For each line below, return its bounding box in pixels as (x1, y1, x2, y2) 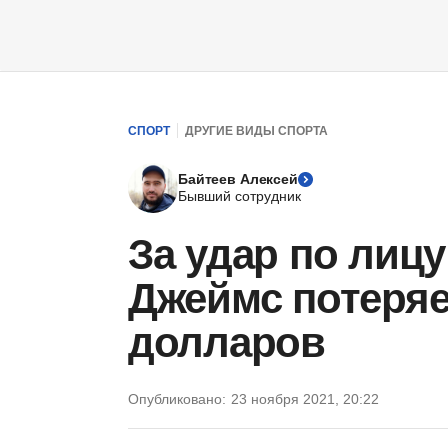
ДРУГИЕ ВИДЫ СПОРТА (185, 123, 328, 138)
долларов (128, 319, 325, 366)
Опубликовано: (128, 391, 226, 407)
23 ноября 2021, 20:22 (231, 391, 379, 407)
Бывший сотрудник (178, 188, 301, 204)
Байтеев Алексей (178, 171, 298, 187)
